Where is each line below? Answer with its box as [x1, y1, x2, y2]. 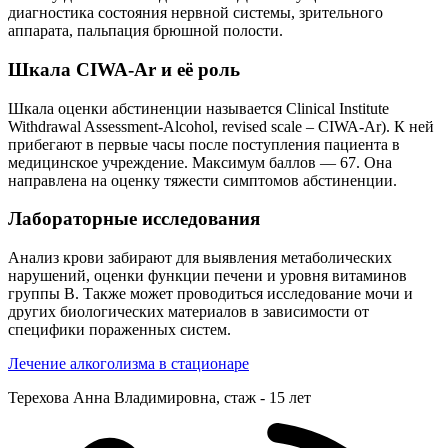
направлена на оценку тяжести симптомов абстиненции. [8, 171, 401, 189]
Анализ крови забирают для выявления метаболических [8, 249, 392, 267]
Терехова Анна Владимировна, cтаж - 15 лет [8, 389, 311, 407]
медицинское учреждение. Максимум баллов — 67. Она [8, 153, 392, 171]
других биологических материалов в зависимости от [8, 303, 369, 321]
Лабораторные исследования [8, 208, 260, 230]
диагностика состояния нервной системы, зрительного [8, 4, 383, 22]
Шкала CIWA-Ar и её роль [8, 58, 240, 80]
